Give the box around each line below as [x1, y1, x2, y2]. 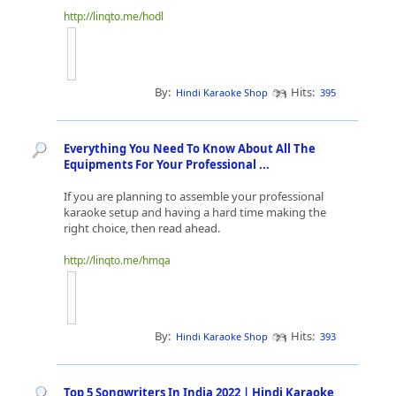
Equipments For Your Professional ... [64, 156, 272, 172]
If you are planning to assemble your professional [64, 188, 324, 204]
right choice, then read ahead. [64, 220, 220, 236]
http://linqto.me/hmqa [64, 253, 171, 268]
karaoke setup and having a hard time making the [64, 204, 326, 220]
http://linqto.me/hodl [64, 9, 164, 24]
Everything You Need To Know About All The [64, 141, 316, 156]
